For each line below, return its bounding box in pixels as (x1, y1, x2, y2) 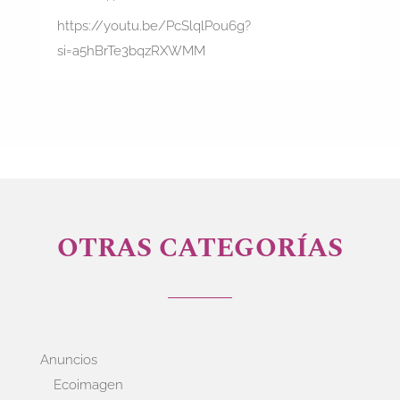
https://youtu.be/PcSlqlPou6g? (56, 18, 251, 35)
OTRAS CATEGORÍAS (56, 228, 343, 270)
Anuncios (39, 352, 97, 369)
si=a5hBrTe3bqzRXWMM (56, 43, 205, 60)
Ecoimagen (53, 377, 123, 394)
